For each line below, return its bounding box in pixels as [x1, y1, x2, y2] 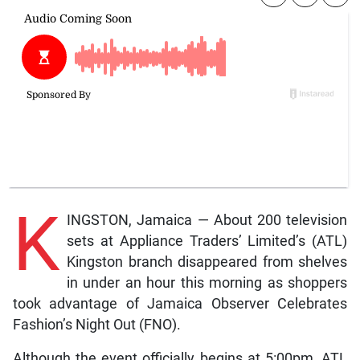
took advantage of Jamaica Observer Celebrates [12, 295, 348, 312]
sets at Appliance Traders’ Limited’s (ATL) [66, 232, 348, 249]
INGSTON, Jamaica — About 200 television [66, 211, 348, 228]
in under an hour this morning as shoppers [66, 274, 348, 291]
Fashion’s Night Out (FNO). [12, 316, 181, 333]
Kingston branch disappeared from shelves [66, 253, 348, 270]
